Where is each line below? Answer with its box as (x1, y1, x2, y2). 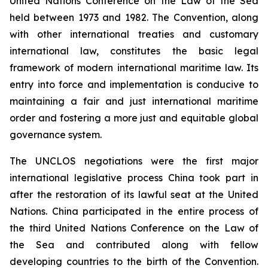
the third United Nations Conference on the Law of (10, 221, 258, 234)
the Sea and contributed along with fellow (10, 238, 258, 251)
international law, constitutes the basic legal (10, 44, 258, 57)
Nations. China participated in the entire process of (10, 205, 258, 217)
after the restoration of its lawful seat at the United (10, 188, 258, 200)
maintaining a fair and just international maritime (10, 95, 258, 107)
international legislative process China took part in (10, 171, 258, 184)
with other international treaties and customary (10, 28, 258, 40)
